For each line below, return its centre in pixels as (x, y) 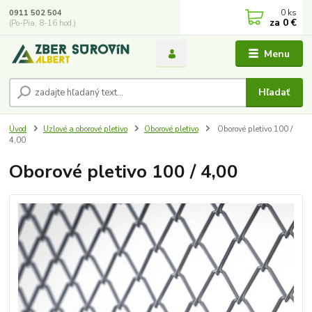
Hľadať (274, 92)
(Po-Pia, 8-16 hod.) (43, 23)
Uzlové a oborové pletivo (85, 129)
